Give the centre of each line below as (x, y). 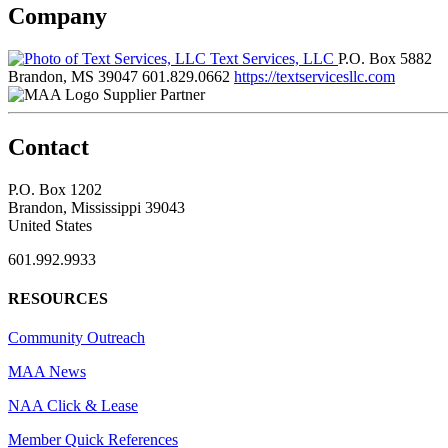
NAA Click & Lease (73, 406)
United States (50, 225)
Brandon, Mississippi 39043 (96, 207)
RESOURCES (58, 298)
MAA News (47, 372)
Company (57, 15)
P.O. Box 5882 (385, 58)
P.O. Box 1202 (55, 189)
